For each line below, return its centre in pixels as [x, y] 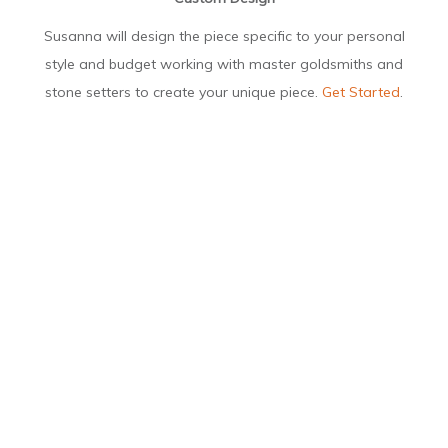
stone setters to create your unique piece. [183, 91]
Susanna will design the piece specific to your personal [224, 35]
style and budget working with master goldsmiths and [224, 63]
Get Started [361, 91]
